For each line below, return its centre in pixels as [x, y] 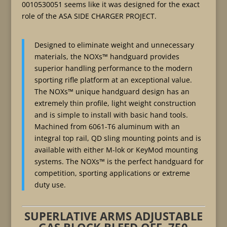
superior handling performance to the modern [113, 68]
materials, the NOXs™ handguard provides [107, 56]
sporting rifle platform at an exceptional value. [113, 80]
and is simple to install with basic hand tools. [111, 115]
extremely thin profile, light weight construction [115, 103]
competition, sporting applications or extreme [112, 173]
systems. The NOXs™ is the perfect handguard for [119, 161]
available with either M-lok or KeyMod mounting [116, 150]
